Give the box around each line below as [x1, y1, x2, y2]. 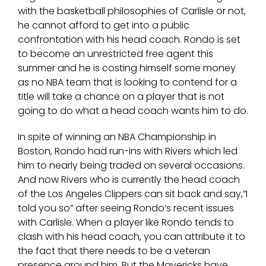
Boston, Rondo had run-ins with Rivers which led [18, 144, 237, 159]
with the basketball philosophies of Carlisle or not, [18, 4, 246, 18]
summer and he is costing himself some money [18, 61, 236, 75]
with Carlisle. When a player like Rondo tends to [18, 216, 234, 230]
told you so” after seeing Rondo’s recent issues [18, 201, 234, 216]
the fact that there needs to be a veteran [18, 244, 210, 258]
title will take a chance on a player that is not [18, 90, 224, 104]
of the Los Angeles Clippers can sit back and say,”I [18, 187, 248, 201]
